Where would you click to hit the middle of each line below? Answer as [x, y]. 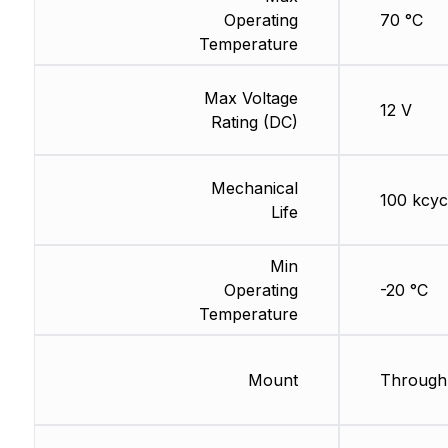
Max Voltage [250, 98]
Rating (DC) [254, 122]
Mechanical [254, 188]
